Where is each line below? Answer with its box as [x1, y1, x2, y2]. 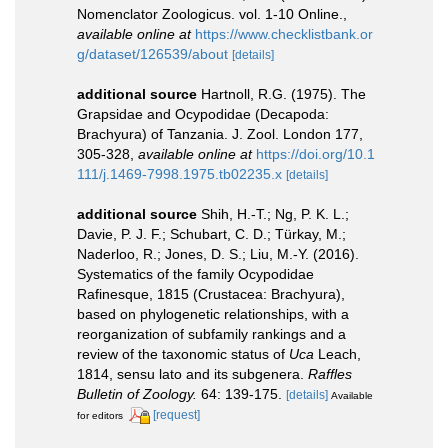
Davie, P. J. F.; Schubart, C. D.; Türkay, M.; [77, 225, 346, 242]
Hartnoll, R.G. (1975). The [201, 85, 366, 102]
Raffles [308, 365, 352, 382]
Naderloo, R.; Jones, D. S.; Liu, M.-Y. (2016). [77, 245, 359, 262]
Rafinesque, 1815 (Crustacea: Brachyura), [77, 285, 345, 302]
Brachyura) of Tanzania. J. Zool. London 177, [77, 125, 363, 142]
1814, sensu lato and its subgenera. [77, 365, 308, 382]
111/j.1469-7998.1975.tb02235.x [77, 165, 282, 182]
